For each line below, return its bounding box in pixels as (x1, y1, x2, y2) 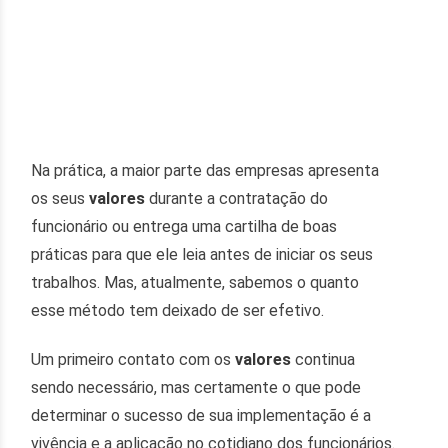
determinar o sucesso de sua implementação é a (31, 406, 372, 426)
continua (295, 350, 356, 370)
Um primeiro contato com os (31, 350, 236, 370)
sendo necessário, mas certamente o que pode (31, 378, 362, 398)
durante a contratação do (149, 188, 329, 208)
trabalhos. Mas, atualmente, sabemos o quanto (31, 272, 360, 292)
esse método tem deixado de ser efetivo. (31, 300, 325, 320)
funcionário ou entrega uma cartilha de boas (31, 216, 338, 236)
